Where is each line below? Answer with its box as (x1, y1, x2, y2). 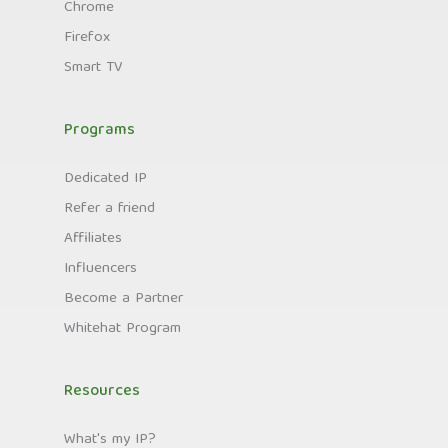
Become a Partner (64, 285, 183, 312)
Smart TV (64, 54, 123, 81)
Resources (64, 377, 140, 406)
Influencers (64, 255, 137, 282)
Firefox (64, 24, 110, 51)
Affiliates (64, 225, 122, 252)
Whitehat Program (64, 315, 181, 342)
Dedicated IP (64, 165, 147, 192)
